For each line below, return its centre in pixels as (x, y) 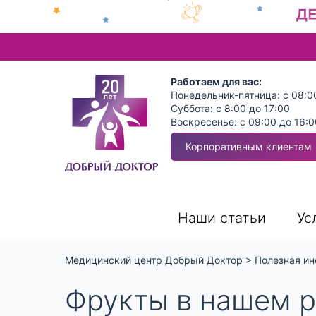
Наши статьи (222, 218)
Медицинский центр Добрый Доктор (154, 260)
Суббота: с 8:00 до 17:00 (230, 108)
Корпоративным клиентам (249, 146)
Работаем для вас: (216, 81)
